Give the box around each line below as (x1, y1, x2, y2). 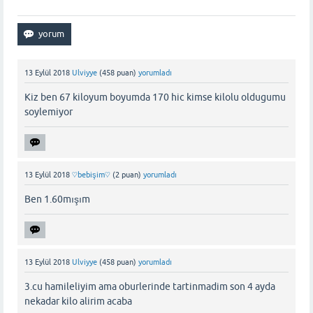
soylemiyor (24, 105, 73, 117)
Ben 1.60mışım (24, 194, 90, 205)
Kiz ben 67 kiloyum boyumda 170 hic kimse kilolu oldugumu (24, 91, 286, 103)
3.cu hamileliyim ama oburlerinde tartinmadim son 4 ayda (24, 281, 275, 293)
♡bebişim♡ (72, 170, 110, 179)
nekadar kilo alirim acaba (24, 296, 132, 307)
